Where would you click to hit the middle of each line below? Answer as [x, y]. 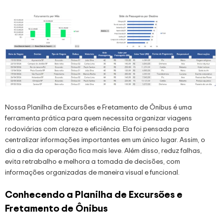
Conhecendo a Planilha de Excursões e [94, 194]
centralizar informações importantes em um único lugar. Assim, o [105, 140]
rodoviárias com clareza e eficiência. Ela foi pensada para [97, 129]
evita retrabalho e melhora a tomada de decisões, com [92, 161]
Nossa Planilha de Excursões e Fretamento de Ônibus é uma [98, 107]
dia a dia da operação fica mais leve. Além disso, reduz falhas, [103, 150]
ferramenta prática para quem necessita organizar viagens [98, 118]
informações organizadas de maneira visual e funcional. [92, 172]
